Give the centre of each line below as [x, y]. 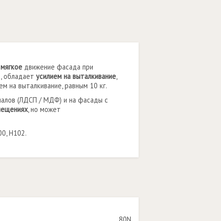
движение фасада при [58, 67]
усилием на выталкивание [76, 76]
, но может [44, 109]
